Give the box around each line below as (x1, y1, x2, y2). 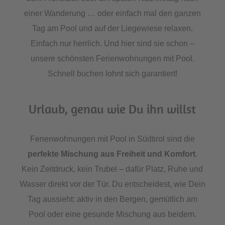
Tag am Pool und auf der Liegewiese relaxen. (32, 24, 193, 33)
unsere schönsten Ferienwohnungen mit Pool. (30, 54, 194, 63)
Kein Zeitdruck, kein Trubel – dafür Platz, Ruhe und (22, 165, 203, 174)
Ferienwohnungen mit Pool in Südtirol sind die (30, 135, 195, 144)
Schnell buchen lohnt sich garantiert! (47, 69, 177, 78)
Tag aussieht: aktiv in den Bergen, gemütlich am (27, 195, 197, 204)
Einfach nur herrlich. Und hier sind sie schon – (30, 39, 194, 48)
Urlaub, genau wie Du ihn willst (29, 101, 196, 117)
